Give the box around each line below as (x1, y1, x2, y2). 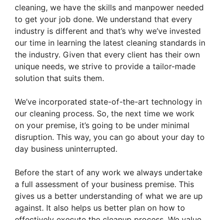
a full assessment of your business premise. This (15, 179, 194, 190)
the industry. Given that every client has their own (15, 50, 200, 60)
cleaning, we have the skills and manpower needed (15, 2, 204, 13)
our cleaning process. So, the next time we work (15, 109, 194, 119)
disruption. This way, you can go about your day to (15, 132, 205, 142)
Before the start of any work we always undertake (15, 167, 202, 178)
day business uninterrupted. (15, 144, 117, 154)
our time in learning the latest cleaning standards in (15, 38, 205, 48)
